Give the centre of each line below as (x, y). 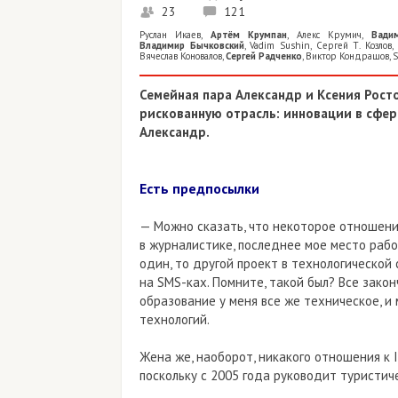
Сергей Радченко (264, 56)
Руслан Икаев (171, 35)
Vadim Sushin (280, 46)
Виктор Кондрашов (347, 56)
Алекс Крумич (329, 35)
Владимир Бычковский (192, 46)
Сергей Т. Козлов (354, 46)
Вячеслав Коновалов (181, 56)
